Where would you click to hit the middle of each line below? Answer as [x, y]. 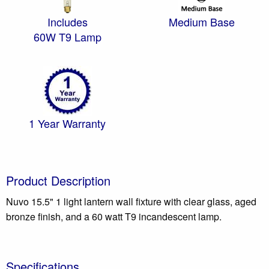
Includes [67, 21]
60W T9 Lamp [67, 36]
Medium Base [202, 21]
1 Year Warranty [67, 123]
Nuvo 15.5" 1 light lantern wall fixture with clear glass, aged [131, 201]
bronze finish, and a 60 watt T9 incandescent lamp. [114, 216]
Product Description [58, 180]
